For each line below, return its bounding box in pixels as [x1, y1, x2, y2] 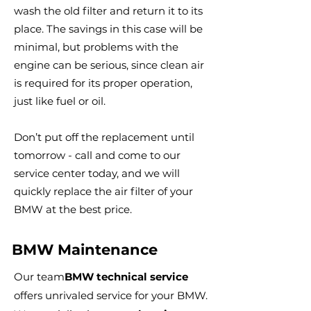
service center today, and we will [14, 167, 180, 180]
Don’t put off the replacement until [14, 131, 194, 144]
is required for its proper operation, [14, 76, 192, 90]
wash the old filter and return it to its [14, 4, 203, 17]
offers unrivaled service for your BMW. [14, 289, 208, 302]
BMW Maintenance [12, 241, 158, 258]
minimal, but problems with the [14, 40, 178, 53]
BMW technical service [65, 270, 188, 283]
